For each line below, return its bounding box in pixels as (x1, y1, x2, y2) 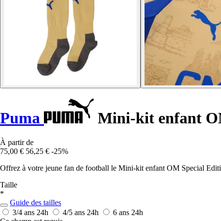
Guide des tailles (10, 198, 61, 207)
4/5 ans (63, 208, 87, 217)
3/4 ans (12, 208, 37, 217)
